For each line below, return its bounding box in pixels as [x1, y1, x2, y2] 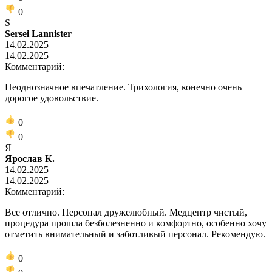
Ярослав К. [5, 153, 55, 164]
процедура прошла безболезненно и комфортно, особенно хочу [5, 217, 267, 228]
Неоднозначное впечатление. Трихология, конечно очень [5, 81, 242, 92]
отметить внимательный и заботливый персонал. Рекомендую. [5, 228, 265, 239]
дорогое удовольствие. [5, 92, 98, 103]
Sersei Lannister [5, 28, 72, 39]
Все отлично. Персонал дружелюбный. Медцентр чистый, [5, 206, 247, 217]
